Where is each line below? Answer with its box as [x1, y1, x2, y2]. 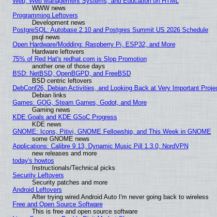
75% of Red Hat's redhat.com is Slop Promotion [12, 55, 147, 63]
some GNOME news [31, 135, 90, 143]
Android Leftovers [12, 186, 62, 194]
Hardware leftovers [31, 48, 84, 56]
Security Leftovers [12, 171, 64, 179]
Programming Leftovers [12, 12, 78, 19]
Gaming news [31, 106, 70, 114]
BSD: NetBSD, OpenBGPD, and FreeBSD [12, 70, 131, 77]
